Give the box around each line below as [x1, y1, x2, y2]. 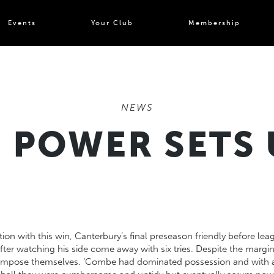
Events [8, 19, 36, 27]
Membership [188, 19, 240, 27]
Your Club [91, 19, 133, 27]
